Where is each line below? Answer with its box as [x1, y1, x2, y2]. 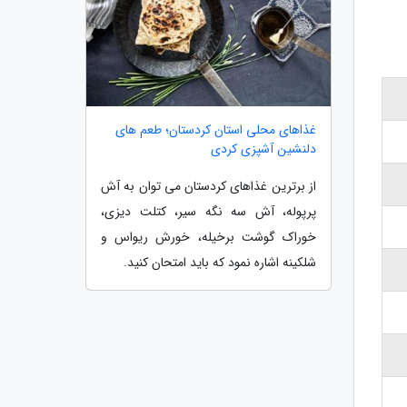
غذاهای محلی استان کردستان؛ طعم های [115, 119, 316, 140]
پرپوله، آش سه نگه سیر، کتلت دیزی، [101, 201, 316, 222]
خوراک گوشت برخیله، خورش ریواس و [101, 226, 316, 247]
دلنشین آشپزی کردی [211, 138, 316, 159]
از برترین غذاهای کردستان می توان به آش [101, 175, 316, 196]
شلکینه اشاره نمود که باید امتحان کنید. [124, 252, 316, 273]
